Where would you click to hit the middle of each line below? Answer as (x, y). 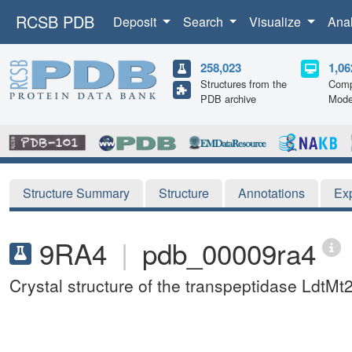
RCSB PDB (55, 22)
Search (204, 22)
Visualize (277, 22)
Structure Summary (76, 192)
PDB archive (228, 99)
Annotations (271, 192)
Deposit (136, 22)
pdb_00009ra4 (229, 253)
